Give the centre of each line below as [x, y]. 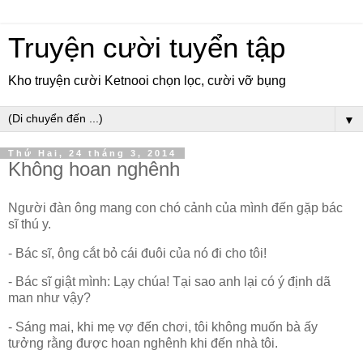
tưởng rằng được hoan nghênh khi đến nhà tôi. [143, 344]
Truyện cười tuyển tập [147, 48]
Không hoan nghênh [94, 169]
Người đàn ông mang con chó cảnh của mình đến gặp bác [175, 207]
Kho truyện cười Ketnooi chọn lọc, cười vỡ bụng [147, 81]
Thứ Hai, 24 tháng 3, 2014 [92, 153]
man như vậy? [49, 298]
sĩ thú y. [30, 224]
